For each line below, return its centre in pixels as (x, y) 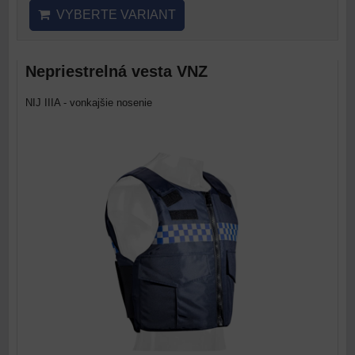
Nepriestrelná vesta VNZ (116, 71)
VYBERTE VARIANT (113, 15)
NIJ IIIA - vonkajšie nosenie (89, 103)
